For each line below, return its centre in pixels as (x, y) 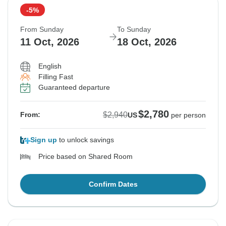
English (50, 66)
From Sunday (42, 30)
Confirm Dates (113, 184)
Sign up (44, 140)
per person (188, 115)
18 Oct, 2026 (147, 42)
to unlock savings (86, 140)
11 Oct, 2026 (50, 42)
